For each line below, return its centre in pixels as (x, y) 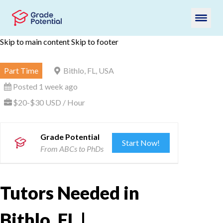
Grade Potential (70, 137)
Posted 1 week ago (45, 86)
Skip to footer (95, 42)
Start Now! (141, 143)
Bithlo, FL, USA (89, 70)
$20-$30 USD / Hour (49, 102)
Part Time (21, 70)
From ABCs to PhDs (72, 149)
